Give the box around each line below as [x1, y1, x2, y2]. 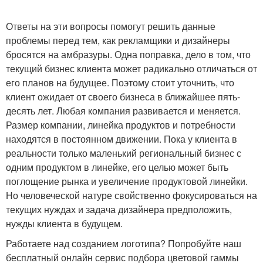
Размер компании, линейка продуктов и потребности [6, 118, 235, 131]
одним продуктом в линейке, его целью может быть [6, 160, 228, 174]
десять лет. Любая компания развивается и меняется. [6, 104, 241, 117]
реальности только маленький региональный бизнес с [6, 146, 241, 160]
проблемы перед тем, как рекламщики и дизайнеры [6, 33, 230, 47]
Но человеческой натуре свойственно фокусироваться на [6, 188, 257, 202]
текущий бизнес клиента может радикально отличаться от [6, 62, 257, 75]
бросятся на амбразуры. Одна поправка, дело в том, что [6, 48, 251, 61]
